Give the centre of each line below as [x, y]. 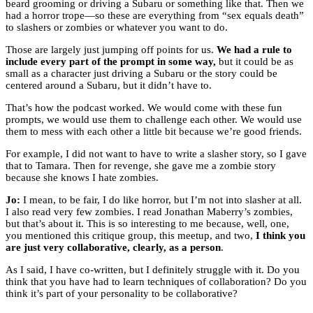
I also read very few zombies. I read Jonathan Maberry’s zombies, [149, 212]
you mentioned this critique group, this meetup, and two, [131, 236]
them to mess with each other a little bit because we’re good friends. [154, 132]
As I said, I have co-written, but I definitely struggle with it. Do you [153, 270]
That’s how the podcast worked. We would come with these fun [144, 108]
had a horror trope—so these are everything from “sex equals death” [155, 16]
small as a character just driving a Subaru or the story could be [141, 74]
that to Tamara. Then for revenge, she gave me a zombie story [141, 166]
